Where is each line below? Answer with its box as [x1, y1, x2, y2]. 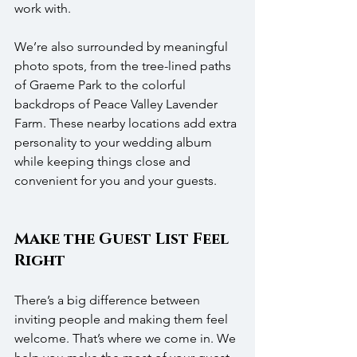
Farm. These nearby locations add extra [14, 116, 240, 131]
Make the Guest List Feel [14, 229, 233, 250]
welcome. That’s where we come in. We [14, 331, 239, 347]
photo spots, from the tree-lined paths [14, 58, 234, 74]
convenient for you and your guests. [14, 173, 220, 189]
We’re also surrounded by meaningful [14, 39, 231, 55]
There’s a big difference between [14, 292, 203, 308]
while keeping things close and [14, 154, 194, 170]
